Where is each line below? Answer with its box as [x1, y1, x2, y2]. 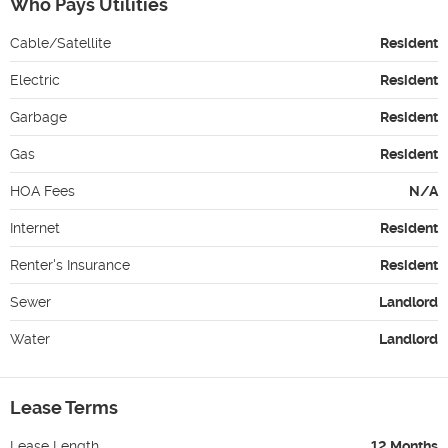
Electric [10, 71, 60, 88]
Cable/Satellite [10, 34, 111, 51]
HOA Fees [10, 182, 75, 199]
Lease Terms [10, 396, 118, 418]
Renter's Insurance [10, 256, 130, 273]
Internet [10, 219, 60, 236]
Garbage [10, 108, 67, 125]
